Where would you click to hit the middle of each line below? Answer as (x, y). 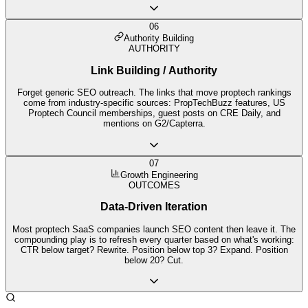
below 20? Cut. (154, 260)
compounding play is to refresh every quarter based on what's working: (154, 239)
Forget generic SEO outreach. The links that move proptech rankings (154, 93)
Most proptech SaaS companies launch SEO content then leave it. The (154, 229)
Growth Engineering (159, 175)
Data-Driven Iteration (154, 207)
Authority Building (159, 38)
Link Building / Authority (154, 70)
